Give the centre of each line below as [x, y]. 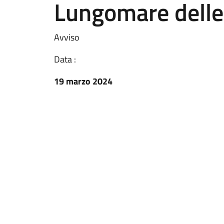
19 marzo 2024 [83, 81]
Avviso [67, 37]
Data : [65, 59]
